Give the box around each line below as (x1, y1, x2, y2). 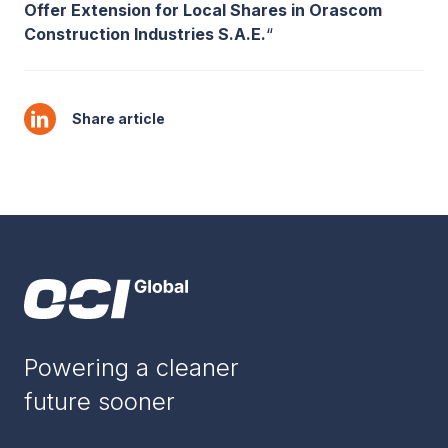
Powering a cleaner (24, 353, 239, 382)
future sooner (24, 387, 175, 416)
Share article (72, 110, 165, 127)
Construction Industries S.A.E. (24, 24, 266, 44)
